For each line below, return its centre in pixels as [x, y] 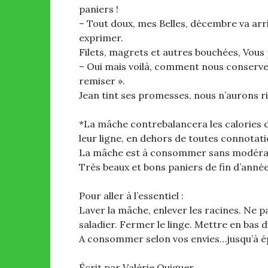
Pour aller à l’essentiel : [131, 195]
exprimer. [101, 37]
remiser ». [102, 80]
